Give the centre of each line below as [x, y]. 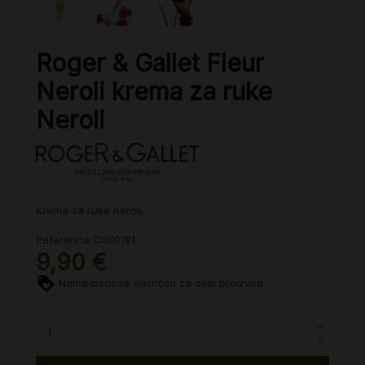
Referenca [63, 239]
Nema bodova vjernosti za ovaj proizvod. [161, 282]
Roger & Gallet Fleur [150, 63]
